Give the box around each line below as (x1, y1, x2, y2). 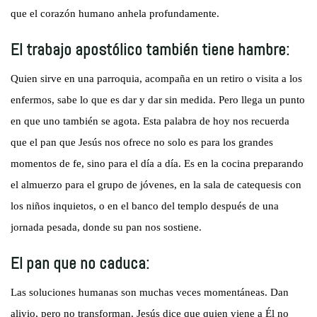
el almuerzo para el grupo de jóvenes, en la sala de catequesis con (11, 179, 302, 191)
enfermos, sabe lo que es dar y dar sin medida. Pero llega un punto (11, 94, 306, 106)
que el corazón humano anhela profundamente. (11, 8, 220, 20)
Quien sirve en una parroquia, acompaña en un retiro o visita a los (11, 73, 303, 85)
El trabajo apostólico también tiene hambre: (11, 39, 290, 61)
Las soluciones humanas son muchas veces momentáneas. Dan (11, 287, 289, 299)
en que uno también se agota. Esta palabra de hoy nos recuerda (11, 115, 290, 127)
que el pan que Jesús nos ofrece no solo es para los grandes (11, 137, 274, 149)
